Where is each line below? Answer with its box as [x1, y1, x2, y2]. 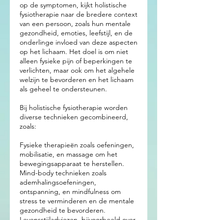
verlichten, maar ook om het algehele [20, 66, 135, 75]
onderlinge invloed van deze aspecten [20, 38, 137, 47]
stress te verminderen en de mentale [20, 196, 134, 205]
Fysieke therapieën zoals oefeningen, [20, 140, 134, 149]
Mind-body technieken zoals [20, 168, 107, 177]
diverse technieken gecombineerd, [20, 112, 128, 121]
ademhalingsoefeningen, [20, 178, 96, 187]
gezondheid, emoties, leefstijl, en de [20, 28, 133, 37]
